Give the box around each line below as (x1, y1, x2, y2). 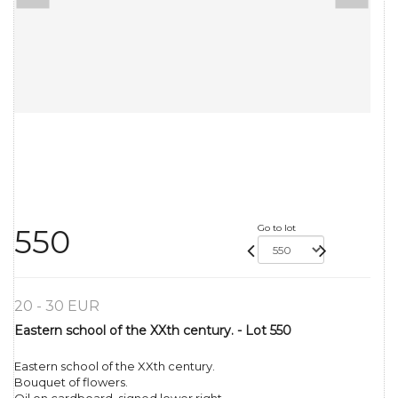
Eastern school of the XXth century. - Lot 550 (14, 322, 291, 339)
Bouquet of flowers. (14, 375, 128, 390)
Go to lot (257, 222, 296, 235)
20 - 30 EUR (14, 298, 99, 315)
